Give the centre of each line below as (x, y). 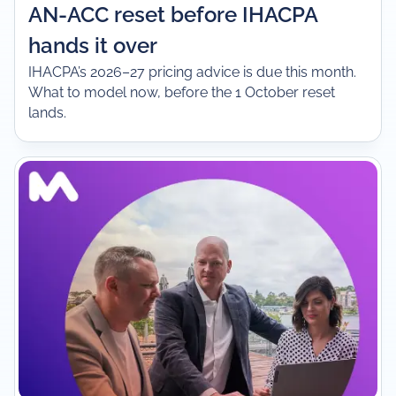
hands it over (93, 46)
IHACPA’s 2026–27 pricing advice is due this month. (193, 72)
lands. (48, 112)
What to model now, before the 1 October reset (182, 92)
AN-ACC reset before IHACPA (173, 15)
